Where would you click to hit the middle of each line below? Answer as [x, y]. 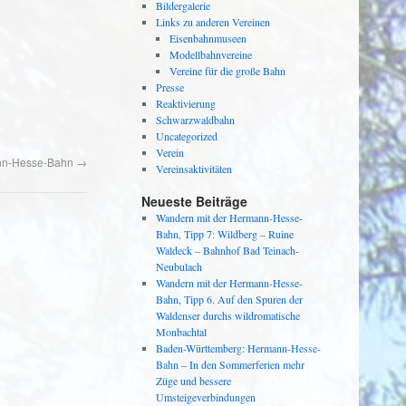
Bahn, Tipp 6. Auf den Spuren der [229, 299]
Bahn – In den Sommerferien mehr [230, 364]
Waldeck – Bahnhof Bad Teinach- [227, 250]
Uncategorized [186, 136]
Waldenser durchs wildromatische [227, 315]
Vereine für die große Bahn [228, 71]
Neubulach [179, 266]
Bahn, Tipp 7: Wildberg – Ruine [224, 234]
